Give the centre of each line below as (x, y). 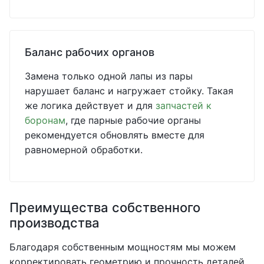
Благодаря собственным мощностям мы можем (123, 247)
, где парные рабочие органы (133, 120)
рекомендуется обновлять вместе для (115, 135)
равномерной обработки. (84, 150)
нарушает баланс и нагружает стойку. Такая (129, 91)
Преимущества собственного (105, 207)
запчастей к (184, 105)
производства (55, 223)
